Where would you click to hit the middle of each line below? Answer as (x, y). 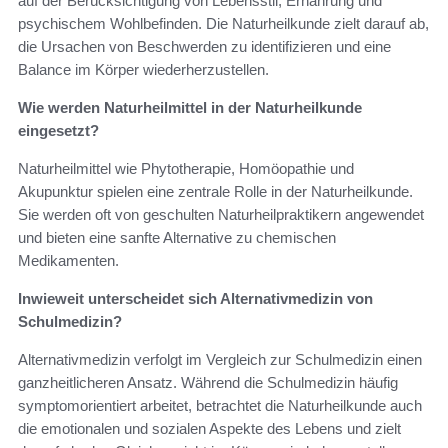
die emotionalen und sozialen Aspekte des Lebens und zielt (209, 429)
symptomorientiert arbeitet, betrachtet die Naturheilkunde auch (220, 406)
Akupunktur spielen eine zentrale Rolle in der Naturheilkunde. (215, 192)
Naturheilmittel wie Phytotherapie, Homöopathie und (186, 169)
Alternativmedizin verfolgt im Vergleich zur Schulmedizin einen (220, 360)
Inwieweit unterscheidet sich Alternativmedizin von (195, 299)
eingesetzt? (58, 131)
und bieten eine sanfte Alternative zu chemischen (177, 238)
